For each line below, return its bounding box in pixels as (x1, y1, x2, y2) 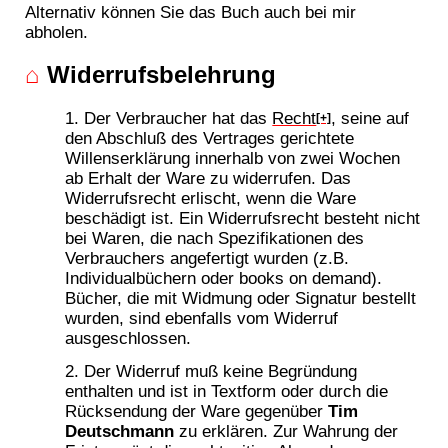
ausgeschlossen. (65, 328, 192, 349)
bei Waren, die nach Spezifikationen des (65, 228, 365, 249)
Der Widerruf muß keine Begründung (84, 361, 358, 382)
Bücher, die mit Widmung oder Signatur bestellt (65, 288, 417, 309)
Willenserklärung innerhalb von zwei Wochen (65, 148, 401, 169)
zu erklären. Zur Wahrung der (174, 421, 399, 442)
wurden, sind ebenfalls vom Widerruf (65, 308, 339, 329)
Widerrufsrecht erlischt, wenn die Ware (65, 188, 357, 209)
